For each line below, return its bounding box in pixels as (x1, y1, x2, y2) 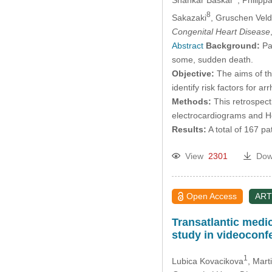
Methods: (171, 96, 211, 106)
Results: (171, 124, 206, 134)
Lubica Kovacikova (171, 256, 243, 266)
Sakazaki (171, 12, 206, 22)
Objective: (171, 68, 214, 78)
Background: (205, 40, 260, 50)
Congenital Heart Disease (171, 26, 270, 36)
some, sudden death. (171, 54, 253, 64)
